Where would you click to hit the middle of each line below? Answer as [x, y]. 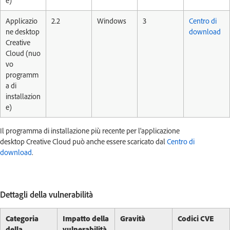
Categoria [22, 218]
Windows [112, 21]
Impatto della [86, 218]
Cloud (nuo [23, 53]
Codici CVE [196, 218]
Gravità [133, 218]
